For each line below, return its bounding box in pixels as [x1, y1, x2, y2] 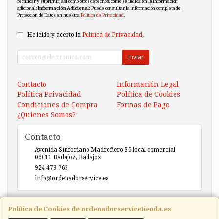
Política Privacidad [17, 90, 81, 98]
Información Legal [117, 80, 179, 88]
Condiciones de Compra [17, 100, 98, 109]
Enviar [127, 52, 144, 61]
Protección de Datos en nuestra [17, 12, 81, 18]
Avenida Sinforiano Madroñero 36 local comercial [35, 146, 175, 153]
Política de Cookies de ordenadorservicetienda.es [8, 205, 171, 213]
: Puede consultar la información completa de [89, 5, 181, 11]
